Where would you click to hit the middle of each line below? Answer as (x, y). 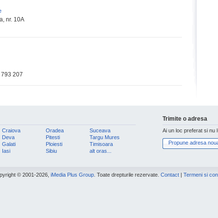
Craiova (11, 130)
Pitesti (53, 137)
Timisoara (101, 144)
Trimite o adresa (185, 119)
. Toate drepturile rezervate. (127, 175)
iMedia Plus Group (72, 175)
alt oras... (100, 151)
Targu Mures (105, 137)
